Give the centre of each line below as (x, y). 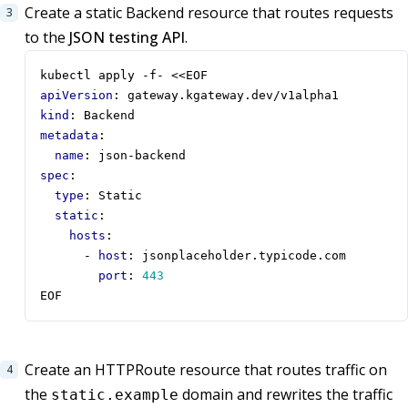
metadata (69, 136)
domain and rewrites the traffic (286, 395)
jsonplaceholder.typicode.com (244, 256)
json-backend (142, 156)
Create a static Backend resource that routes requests (209, 13)
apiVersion (76, 96)
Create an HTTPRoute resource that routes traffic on (206, 370)
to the (47, 38)
